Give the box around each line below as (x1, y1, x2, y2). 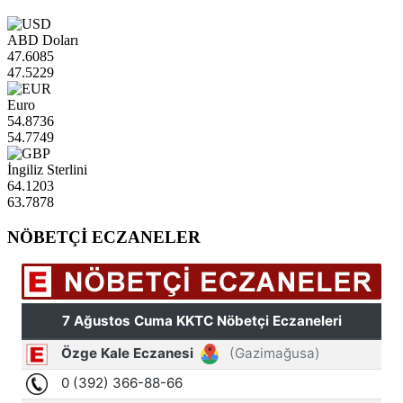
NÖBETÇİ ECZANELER (7, 227, 201, 246)
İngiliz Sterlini (7, 161, 87, 177)
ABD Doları (7, 31, 78, 48)
